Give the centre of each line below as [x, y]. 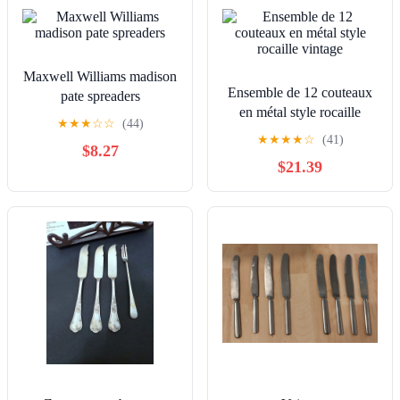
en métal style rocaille [300, 112]
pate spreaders [100, 96]
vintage [300, 132]
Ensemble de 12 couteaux [300, 93]
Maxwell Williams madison [100, 77]
